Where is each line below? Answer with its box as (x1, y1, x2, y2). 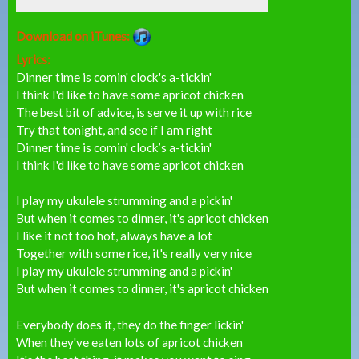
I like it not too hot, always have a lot (16, 228, 212, 244)
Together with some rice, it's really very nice (16, 246, 252, 261)
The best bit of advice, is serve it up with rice (16, 104, 252, 119)
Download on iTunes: (16, 28, 132, 43)
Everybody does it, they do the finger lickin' (16, 317, 244, 333)
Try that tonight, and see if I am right (16, 122, 212, 137)
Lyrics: (16, 51, 53, 67)
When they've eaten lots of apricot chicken (16, 335, 243, 350)
